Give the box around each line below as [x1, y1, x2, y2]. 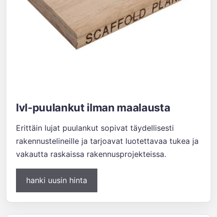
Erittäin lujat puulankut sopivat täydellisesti [16, 123, 174, 133]
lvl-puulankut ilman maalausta [16, 101, 170, 114]
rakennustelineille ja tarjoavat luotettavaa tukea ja [16, 136, 199, 146]
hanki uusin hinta [26, 175, 87, 185]
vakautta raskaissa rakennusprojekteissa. [16, 149, 166, 159]
